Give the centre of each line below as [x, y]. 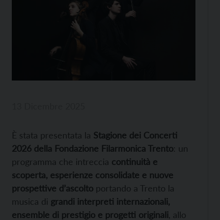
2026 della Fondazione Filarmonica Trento [93, 149]
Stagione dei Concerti [135, 135]
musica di [31, 202]
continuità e [133, 162]
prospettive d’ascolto [53, 188]
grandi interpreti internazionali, [110, 202]
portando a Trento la [134, 188]
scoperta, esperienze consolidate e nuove [93, 175]
